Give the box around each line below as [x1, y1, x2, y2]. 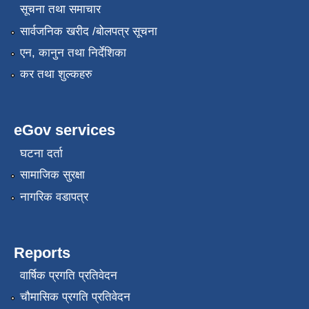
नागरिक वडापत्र [19, 190, 88, 203]
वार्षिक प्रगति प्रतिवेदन [19, 268, 117, 282]
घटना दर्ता [19, 146, 63, 160]
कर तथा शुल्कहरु [19, 68, 92, 81]
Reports [14, 243, 70, 261]
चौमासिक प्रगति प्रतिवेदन [19, 290, 130, 304]
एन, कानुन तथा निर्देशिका [19, 46, 126, 59]
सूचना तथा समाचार [19, 3, 101, 17]
